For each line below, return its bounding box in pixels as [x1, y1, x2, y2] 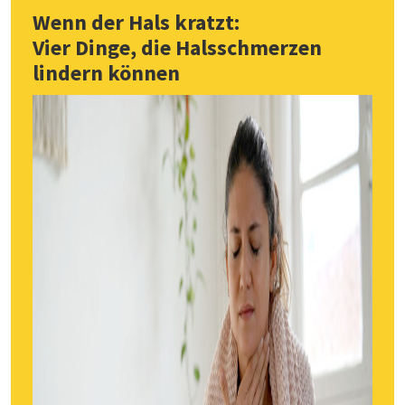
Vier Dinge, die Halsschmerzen [33, 33, 322, 61]
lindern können [33, 58, 180, 87]
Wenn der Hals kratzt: [33, 7, 240, 36]
